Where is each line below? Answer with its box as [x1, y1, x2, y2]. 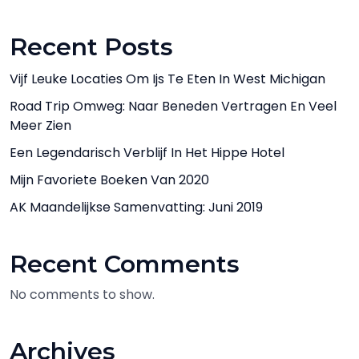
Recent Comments [10, 249, 240, 279]
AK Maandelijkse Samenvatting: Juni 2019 [10, 198, 263, 216]
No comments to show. [10, 285, 155, 304]
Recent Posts [10, 32, 173, 62]
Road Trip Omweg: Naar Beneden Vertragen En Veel [10, 97, 337, 115]
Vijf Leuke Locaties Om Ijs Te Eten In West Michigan [10, 70, 325, 88]
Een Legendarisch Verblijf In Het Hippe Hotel [10, 143, 284, 162]
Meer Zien [10, 116, 71, 135]
